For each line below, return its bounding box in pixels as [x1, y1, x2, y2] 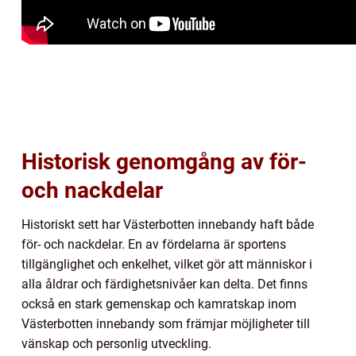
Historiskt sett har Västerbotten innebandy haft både [21, 217, 314, 233]
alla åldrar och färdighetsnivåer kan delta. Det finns [21, 277, 308, 292]
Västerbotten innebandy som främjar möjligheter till [21, 316, 310, 332]
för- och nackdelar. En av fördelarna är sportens [21, 237, 286, 253]
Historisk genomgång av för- [21, 149, 307, 176]
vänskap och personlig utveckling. [21, 336, 211, 352]
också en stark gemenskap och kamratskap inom [21, 296, 296, 312]
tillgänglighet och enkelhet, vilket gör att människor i [21, 257, 312, 273]
